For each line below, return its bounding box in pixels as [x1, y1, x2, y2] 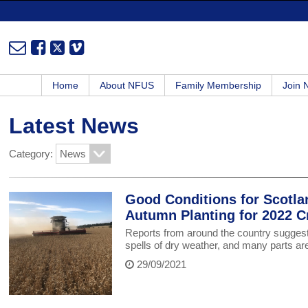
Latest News [9, 113, 140, 139]
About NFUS [100, 80, 154, 91]
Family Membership [175, 80, 261, 91]
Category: [9, 148, 56, 160]
